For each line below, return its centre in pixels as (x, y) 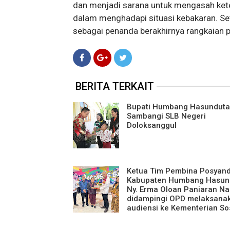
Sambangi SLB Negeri (166, 116)
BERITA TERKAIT (115, 86)
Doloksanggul (152, 125)
